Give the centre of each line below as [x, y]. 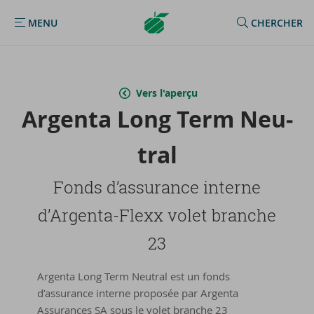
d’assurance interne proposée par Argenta [138, 293]
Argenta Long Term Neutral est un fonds [134, 276]
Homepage [173, 32]
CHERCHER [277, 22]
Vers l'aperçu [167, 93]
